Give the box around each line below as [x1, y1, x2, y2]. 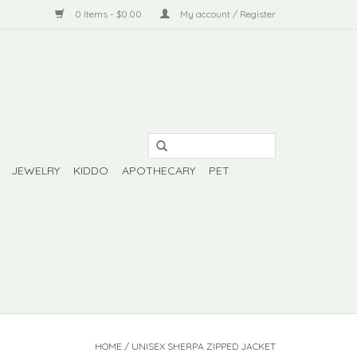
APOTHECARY [122, 163, 195, 178]
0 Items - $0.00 [73, 8, 144, 20]
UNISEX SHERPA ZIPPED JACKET [131, 340, 276, 352]
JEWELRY [11, 163, 60, 178]
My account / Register [178, 8, 276, 20]
